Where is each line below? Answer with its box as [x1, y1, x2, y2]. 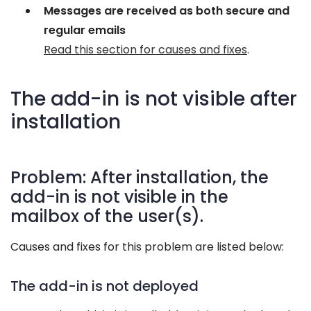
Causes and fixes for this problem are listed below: [10, 239, 284, 255]
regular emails [44, 22, 126, 38]
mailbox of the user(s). [10, 205, 203, 228]
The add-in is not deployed [10, 276, 199, 296]
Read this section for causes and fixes [44, 42, 247, 58]
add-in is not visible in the [10, 185, 228, 208]
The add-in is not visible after [10, 85, 297, 112]
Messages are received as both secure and [44, 3, 289, 19]
